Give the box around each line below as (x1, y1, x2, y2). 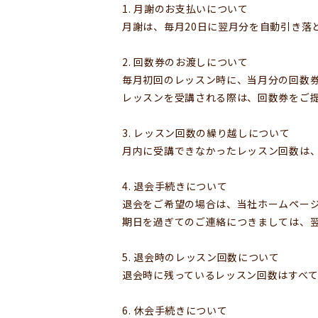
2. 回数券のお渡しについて (122, 54, 248, 69)
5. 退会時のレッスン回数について (122, 249, 280, 264)
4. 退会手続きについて (122, 178, 228, 193)
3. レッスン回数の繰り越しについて (122, 125, 290, 140)
